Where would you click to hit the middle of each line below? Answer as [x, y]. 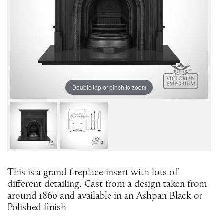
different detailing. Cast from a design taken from [107, 183]
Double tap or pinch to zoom [109, 87]
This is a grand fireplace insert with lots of [92, 172]
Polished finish [37, 207]
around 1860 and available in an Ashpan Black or [105, 195]
